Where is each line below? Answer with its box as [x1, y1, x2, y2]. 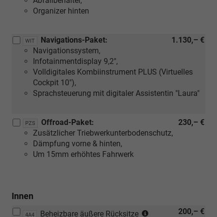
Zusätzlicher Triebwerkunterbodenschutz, [33, 128, 173, 138]
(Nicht [150, 206, 170, 216]
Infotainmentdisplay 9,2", [33, 56, 118, 66]
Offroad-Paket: [41, 117, 94, 127]
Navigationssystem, [33, 46, 100, 55]
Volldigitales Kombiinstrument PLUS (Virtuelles [33, 67, 193, 77]
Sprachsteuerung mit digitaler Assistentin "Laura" [33, 88, 200, 98]
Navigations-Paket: [41, 35, 108, 45]
